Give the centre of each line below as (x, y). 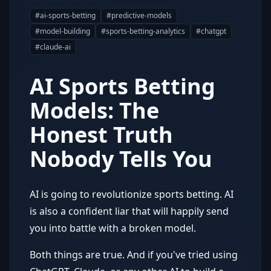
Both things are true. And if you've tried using (134, 255)
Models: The (94, 110)
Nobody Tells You (121, 159)
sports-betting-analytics (145, 31)
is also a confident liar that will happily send (129, 211)
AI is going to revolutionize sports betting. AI (132, 194)
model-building (65, 31)
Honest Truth (101, 135)
